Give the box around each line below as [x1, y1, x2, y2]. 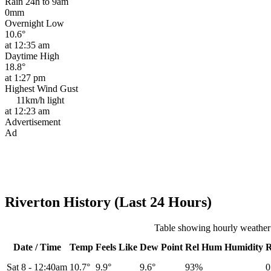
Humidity [224, 242, 263, 253]
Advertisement [5, 117, 60, 128]
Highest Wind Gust [5, 83, 78, 94]
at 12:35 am [5, 40, 50, 51]
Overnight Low [5, 18, 64, 29]
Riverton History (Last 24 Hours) [5, 194, 212, 211]
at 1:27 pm [5, 73, 45, 83]
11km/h [14, 95, 47, 106]
